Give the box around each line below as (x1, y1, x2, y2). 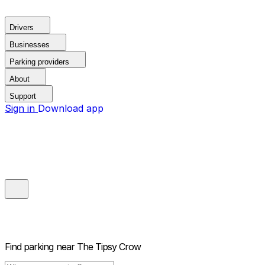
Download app (38, 102, 104, 114)
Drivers (9, 23, 34, 32)
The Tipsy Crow (76, 241, 141, 253)
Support (9, 92, 36, 101)
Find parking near (5, 241, 75, 253)
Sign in (5, 102, 38, 114)
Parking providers (9, 57, 69, 66)
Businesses (9, 40, 50, 49)
